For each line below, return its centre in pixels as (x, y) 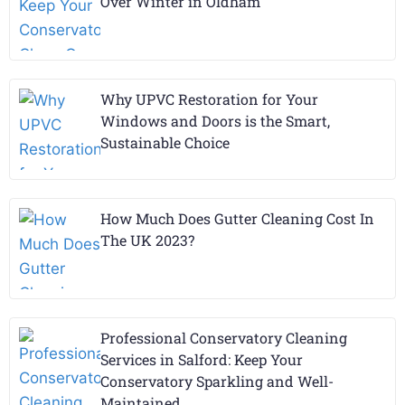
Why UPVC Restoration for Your (209, 99)
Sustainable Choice (165, 142)
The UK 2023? (147, 240)
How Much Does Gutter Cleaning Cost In (237, 218)
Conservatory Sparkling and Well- (217, 381)
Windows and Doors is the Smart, (215, 120)
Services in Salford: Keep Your (202, 359)
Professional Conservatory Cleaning (224, 337)
